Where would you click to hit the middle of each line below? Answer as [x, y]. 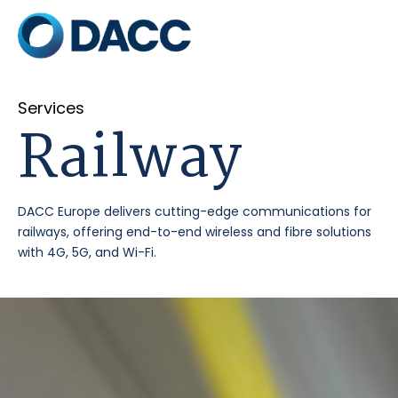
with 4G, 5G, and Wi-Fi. [87, 252]
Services [51, 108]
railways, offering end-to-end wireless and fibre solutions [195, 232]
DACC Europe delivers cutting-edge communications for [195, 211]
